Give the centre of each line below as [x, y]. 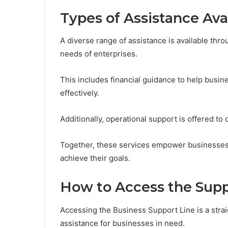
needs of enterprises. [99, 54]
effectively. [80, 93]
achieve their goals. [95, 158]
